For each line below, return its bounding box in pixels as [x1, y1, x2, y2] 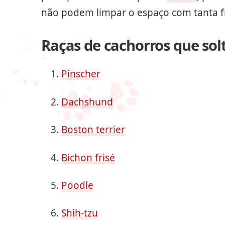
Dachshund [61, 95, 113, 108]
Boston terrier [61, 123, 125, 137]
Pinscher [61, 67, 100, 81]
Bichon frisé [61, 151, 115, 164]
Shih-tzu [61, 206, 98, 220]
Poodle [61, 178, 93, 192]
